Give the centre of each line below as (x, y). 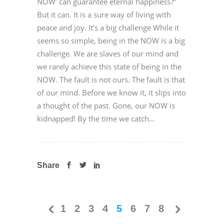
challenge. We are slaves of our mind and (108, 54)
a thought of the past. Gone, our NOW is (106, 106)
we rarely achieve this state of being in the (109, 67)
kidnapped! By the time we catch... (96, 119)
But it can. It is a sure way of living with (104, 15)
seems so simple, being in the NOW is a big (111, 41)
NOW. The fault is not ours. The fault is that (111, 80)
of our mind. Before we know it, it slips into (111, 93)
